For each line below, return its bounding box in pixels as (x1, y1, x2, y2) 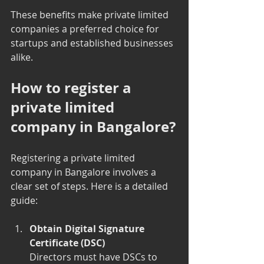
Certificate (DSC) (29, 236, 105, 249)
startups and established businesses (11, 36, 176, 49)
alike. (11, 50, 33, 64)
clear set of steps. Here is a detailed (11, 179, 170, 193)
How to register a (11, 77, 135, 98)
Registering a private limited (11, 151, 137, 164)
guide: (11, 193, 38, 207)
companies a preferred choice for (11, 22, 161, 35)
